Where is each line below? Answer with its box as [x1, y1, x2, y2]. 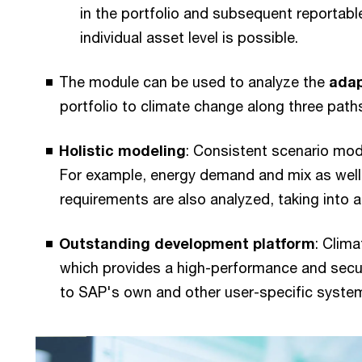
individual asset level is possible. [80, 28, 306, 46]
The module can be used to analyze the [59, 73, 329, 90]
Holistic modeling [59, 141, 186, 159]
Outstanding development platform [59, 234, 315, 252]
